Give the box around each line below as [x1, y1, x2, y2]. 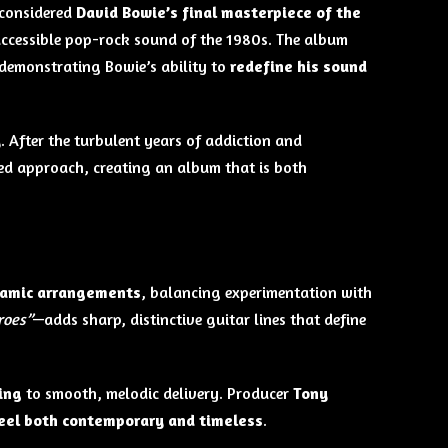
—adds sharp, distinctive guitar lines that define [32, 309, 366, 330]
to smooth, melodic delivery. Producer [21, 382, 293, 403]
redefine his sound [229, 55, 367, 76]
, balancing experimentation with [140, 282, 372, 303]
